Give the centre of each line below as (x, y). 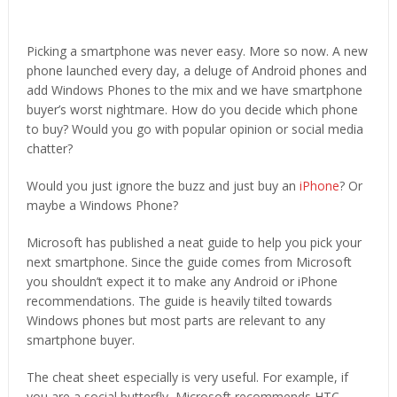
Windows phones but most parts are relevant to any (175, 320)
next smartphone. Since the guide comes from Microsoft (189, 261)
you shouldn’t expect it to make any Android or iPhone (182, 281)
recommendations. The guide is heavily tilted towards (179, 300)
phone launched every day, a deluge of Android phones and (196, 70)
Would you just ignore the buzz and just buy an (163, 185)
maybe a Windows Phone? (102, 205)
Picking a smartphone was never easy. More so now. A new (197, 51)
